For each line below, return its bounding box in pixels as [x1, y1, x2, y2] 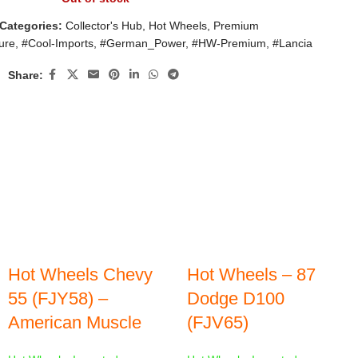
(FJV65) [187, 312, 249, 332]
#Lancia [272, 37, 312, 50]
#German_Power [100, 37, 185, 50]
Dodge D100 [187, 288, 284, 308]
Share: [7, 68, 43, 82]
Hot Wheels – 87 [187, 265, 316, 284]
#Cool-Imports [22, 37, 93, 50]
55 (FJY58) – [8, 288, 108, 308]
